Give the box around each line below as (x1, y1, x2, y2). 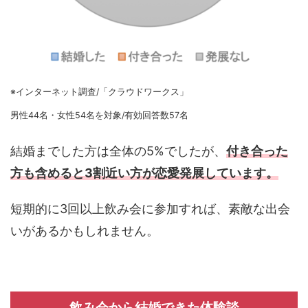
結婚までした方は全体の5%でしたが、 (10, 143, 226, 158)
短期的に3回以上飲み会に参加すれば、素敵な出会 (10, 201, 290, 216)
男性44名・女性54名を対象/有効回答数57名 (10, 109, 188, 120)
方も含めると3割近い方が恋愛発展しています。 (10, 165, 278, 180)
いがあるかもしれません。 (10, 223, 159, 238)
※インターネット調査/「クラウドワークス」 (10, 86, 188, 97)
